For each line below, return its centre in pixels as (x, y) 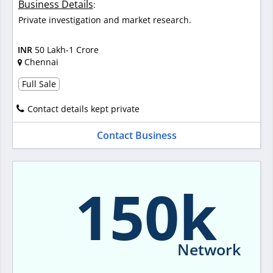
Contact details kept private (83, 109)
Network (209, 249)
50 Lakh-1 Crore (66, 49)
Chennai (41, 62)
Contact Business (136, 136)
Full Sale (39, 84)
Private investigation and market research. (105, 20)
